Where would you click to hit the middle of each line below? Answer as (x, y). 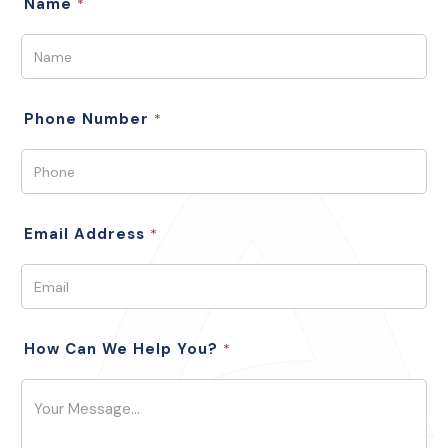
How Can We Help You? (123, 349)
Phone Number (88, 119)
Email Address (86, 234)
